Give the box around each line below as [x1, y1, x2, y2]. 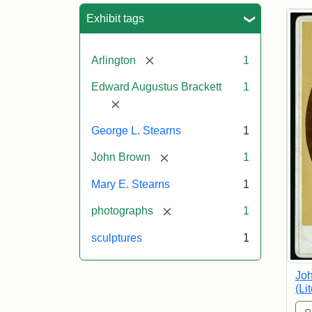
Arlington [91, 54, 136, 66]
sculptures [91, 231, 142, 244]
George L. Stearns [91, 125, 181, 137]
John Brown [91, 151, 150, 164]
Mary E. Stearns [91, 178, 170, 190]
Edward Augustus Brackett [91, 81, 221, 93]
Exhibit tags [86, 12, 144, 24]
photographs [91, 204, 153, 217]
